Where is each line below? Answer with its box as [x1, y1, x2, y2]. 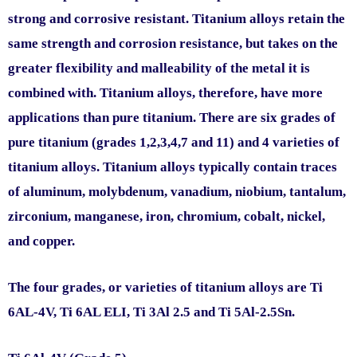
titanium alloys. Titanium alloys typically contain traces [8, 159, 337, 175]
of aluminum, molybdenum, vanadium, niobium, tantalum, [8, 184, 346, 199]
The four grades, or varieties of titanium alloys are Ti [8, 280, 323, 296]
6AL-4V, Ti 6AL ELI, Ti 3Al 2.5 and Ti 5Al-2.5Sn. [8, 304, 295, 320]
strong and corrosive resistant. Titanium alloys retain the [8, 11, 345, 26]
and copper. [8, 233, 75, 249]
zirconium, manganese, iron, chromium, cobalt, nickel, [8, 209, 325, 224]
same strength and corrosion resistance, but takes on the [8, 36, 338, 51]
